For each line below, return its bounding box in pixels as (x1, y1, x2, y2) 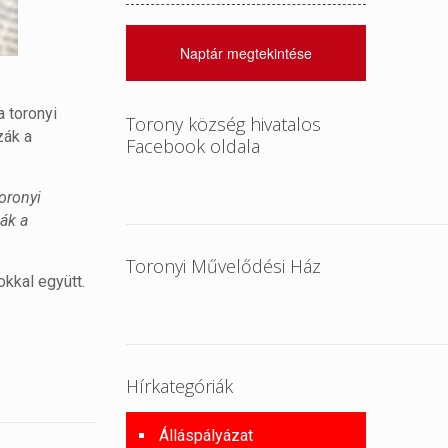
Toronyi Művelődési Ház (126, 254, 322, 278)
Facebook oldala (126, 134, 261, 158)
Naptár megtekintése (180, 43, 313, 63)
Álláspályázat (159, 426, 254, 445)
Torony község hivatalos (126, 112, 322, 136)
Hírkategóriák (126, 374, 234, 398)
